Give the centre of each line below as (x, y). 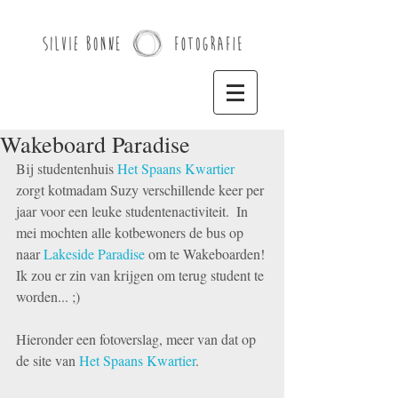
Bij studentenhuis (67, 168)
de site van (48, 360)
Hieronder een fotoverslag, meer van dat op (138, 339)
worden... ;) (48, 296)
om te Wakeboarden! (207, 254)
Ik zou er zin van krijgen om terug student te (142, 275)
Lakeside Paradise (94, 254)
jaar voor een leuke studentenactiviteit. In (134, 211)
